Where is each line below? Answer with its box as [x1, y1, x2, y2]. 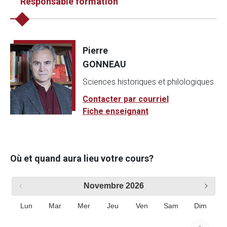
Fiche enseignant [82, 106, 148, 116]
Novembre [83, 181, 124, 191]
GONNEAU [82, 59, 126, 69]
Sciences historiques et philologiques [82, 77, 214, 87]
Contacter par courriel [82, 94, 169, 104]
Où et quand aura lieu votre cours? [10, 153, 154, 164]
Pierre [82, 45, 108, 56]
